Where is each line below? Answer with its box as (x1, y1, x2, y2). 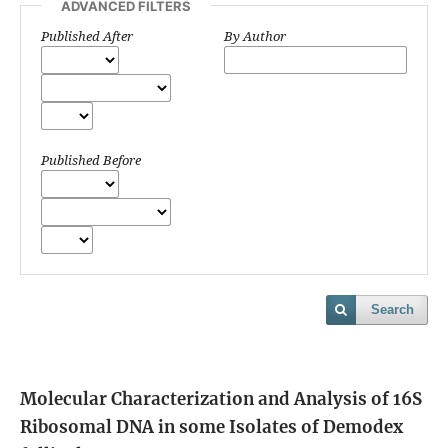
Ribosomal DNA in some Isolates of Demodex (20, 415, 403, 438)
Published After (41, 26, 133, 45)
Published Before (41, 150, 141, 169)
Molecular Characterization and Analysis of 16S (20, 387, 422, 410)
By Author (224, 26, 286, 45)
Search (371, 301, 414, 317)
